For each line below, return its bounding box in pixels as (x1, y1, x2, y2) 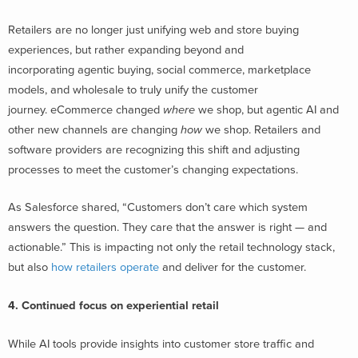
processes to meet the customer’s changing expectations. (8, 162, 298, 177)
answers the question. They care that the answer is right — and (8, 221, 327, 235)
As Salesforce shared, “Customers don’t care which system (8, 201, 308, 215)
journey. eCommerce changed (8, 102, 163, 117)
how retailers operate (51, 261, 159, 275)
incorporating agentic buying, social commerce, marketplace (8, 62, 311, 77)
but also (8, 261, 51, 275)
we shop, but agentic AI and (195, 102, 339, 117)
